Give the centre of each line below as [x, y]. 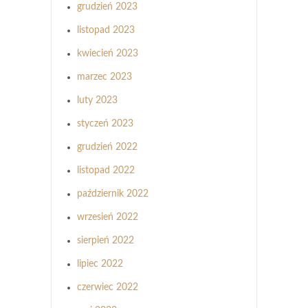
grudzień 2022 [107, 147]
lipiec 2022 [100, 264]
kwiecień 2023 [108, 53]
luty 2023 [97, 100]
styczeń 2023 [105, 123]
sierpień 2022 [106, 240]
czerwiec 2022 [108, 287]
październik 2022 [113, 194]
